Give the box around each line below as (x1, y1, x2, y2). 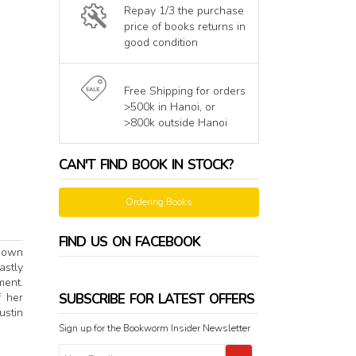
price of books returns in (123, 19, 246, 35)
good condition (123, 35, 198, 51)
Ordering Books (125, 195, 192, 209)
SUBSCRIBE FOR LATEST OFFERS (58, 290, 254, 309)
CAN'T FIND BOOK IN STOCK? (58, 156, 234, 175)
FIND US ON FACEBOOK (58, 233, 200, 252)
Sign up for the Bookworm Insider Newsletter (58, 322, 250, 335)
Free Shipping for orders (123, 83, 246, 99)
